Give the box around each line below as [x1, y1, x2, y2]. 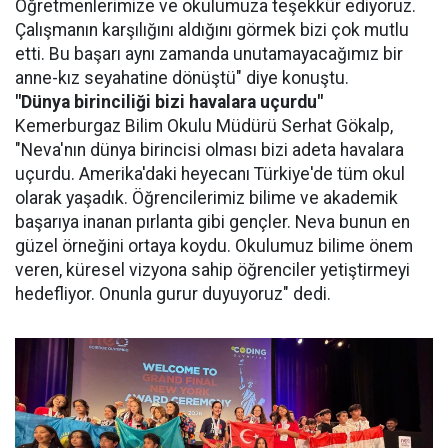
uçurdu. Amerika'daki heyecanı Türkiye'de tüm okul [15, 163, 405, 184]
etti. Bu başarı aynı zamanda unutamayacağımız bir [15, 43, 403, 64]
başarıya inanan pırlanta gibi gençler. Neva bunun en [15, 211, 410, 232]
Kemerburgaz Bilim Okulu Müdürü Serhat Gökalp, [15, 115, 393, 136]
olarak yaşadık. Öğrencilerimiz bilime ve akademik [15, 187, 398, 208]
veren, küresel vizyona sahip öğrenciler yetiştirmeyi [15, 259, 410, 280]
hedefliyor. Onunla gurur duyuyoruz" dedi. [15, 283, 331, 304]
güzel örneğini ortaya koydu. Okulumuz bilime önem [15, 235, 413, 256]
